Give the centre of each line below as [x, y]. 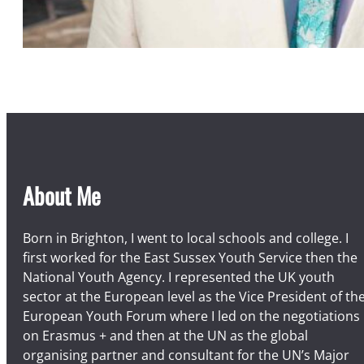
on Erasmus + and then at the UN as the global [165, 335]
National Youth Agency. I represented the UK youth [179, 277]
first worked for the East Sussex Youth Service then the [190, 257]
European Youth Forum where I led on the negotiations [191, 316]
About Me [62, 195]
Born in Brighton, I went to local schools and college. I [186, 238]
